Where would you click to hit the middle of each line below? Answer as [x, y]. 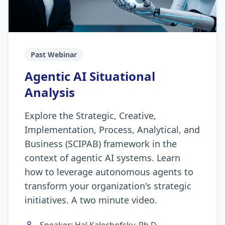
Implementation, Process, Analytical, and [112, 130]
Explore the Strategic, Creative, [90, 116]
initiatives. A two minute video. [91, 200]
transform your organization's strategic [108, 186]
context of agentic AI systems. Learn [102, 158]
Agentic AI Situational [90, 76]
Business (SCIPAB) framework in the [101, 144]
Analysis [50, 92]
